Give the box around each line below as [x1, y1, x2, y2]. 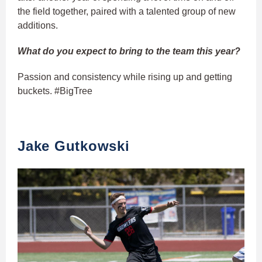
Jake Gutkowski [18, 138, 130, 154]
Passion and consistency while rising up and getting [18, 72, 232, 82]
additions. [18, 20, 58, 31]
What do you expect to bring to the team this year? [18, 46, 240, 57]
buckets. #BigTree [18, 86, 92, 96]
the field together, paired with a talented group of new [18, 6, 236, 17]
